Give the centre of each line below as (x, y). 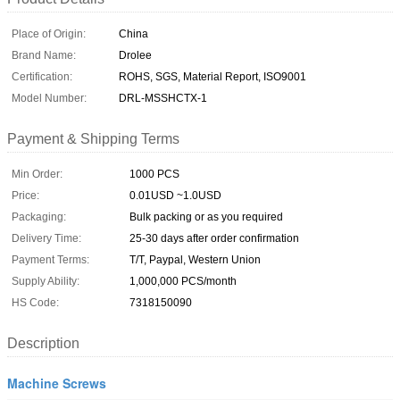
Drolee (135, 55)
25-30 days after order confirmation (214, 238)
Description (43, 343)
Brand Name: (44, 55)
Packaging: (39, 217)
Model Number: (49, 98)
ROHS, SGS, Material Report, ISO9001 (212, 76)
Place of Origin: (49, 33)
